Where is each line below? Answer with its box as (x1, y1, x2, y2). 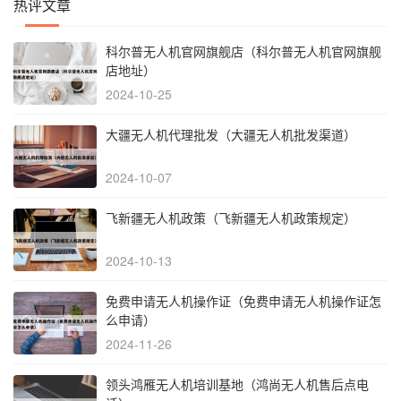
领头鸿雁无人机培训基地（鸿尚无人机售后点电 (106, 375, 369, 394)
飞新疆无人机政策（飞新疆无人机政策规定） (106, 209, 356, 227)
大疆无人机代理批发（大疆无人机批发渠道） (106, 125, 356, 144)
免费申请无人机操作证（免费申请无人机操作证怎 (106, 292, 381, 311)
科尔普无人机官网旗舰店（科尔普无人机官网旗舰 (106, 42, 381, 61)
